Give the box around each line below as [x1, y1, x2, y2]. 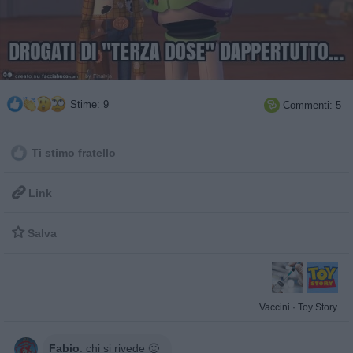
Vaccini [259, 302, 290, 314]
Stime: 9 [67, 98, 109, 111]
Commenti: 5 [280, 99, 341, 112]
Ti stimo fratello [28, 147, 116, 160]
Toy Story [298, 302, 337, 314]
